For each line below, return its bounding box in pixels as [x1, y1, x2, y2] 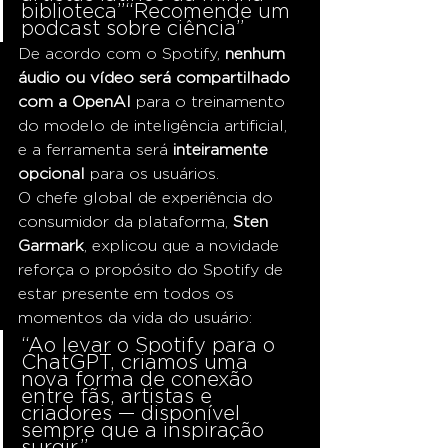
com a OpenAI [18, 92, 131, 110]
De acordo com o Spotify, [18, 44, 225, 62]
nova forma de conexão [21, 367, 259, 389]
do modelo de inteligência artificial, [18, 116, 292, 134]
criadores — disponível [21, 401, 246, 423]
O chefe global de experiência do [18, 188, 278, 206]
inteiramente [173, 140, 273, 158]
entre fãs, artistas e [21, 384, 218, 406]
